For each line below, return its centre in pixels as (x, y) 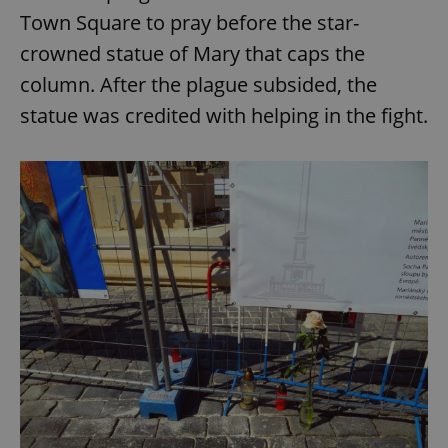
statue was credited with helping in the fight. (224, 116)
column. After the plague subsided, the (198, 85)
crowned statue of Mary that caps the (192, 54)
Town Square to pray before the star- (189, 23)
